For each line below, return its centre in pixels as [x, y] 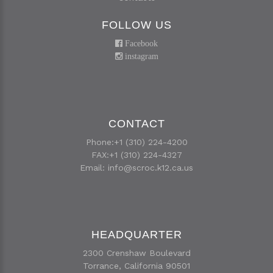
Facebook [140, 43]
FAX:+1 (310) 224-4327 [136, 155]
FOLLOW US [136, 25]
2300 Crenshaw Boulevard [136, 253]
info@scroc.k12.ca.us [151, 168]
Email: [94, 168]
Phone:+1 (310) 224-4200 [136, 142]
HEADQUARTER [136, 235]
